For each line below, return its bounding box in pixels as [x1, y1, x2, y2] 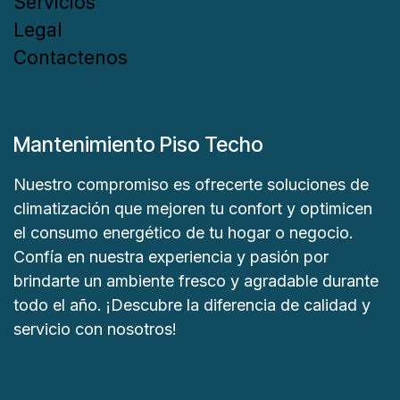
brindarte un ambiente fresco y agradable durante [13, 271, 379, 291]
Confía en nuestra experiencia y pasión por [13, 247, 329, 267]
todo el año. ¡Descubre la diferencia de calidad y [13, 296, 371, 315]
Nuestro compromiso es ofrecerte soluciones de [13, 175, 369, 195]
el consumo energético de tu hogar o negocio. [13, 223, 354, 243]
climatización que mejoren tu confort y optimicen [13, 199, 372, 219]
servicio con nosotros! [13, 320, 186, 339]
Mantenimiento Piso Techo [13, 132, 263, 158]
